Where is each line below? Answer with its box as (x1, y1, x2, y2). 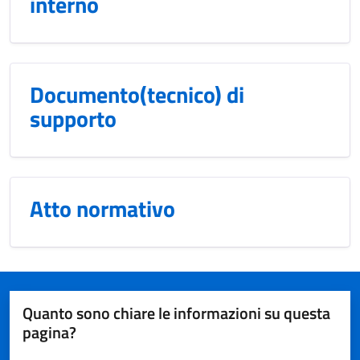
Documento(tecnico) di (30, 76, 244, 112)
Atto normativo (30, 190, 175, 226)
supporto (30, 100, 117, 136)
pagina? (22, 319, 76, 345)
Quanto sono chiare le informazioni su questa (22, 300, 330, 325)
